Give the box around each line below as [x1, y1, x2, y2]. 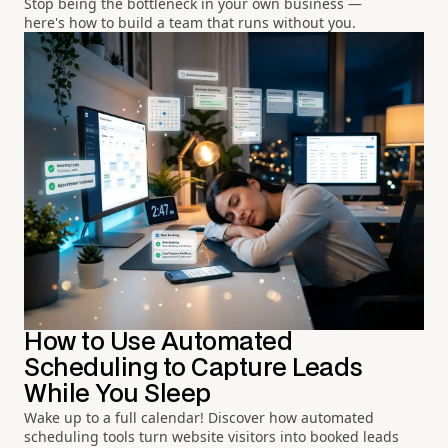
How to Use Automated [24, 331, 293, 355]
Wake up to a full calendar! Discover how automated [24, 408, 374, 428]
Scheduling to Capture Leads [24, 357, 363, 381]
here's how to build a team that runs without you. [24, 12, 356, 32]
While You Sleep [24, 383, 211, 407]
